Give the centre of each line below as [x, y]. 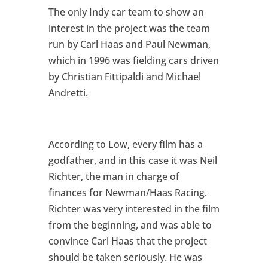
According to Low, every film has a [125, 144]
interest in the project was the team [129, 28]
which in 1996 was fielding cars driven [133, 61]
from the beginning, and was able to [130, 225]
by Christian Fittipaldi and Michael [124, 77]
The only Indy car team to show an [126, 12]
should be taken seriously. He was [125, 258]
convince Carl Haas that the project [127, 241]
